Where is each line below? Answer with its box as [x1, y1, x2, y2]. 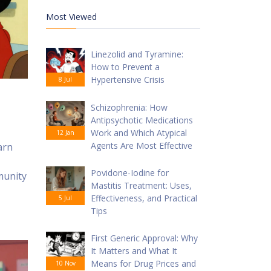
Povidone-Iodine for [91, 167, 169, 178]
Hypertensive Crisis [91, 74, 165, 85]
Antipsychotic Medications [91, 114, 193, 126]
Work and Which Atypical [91, 127, 187, 139]
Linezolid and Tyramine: [91, 48, 183, 60]
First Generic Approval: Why [91, 232, 198, 244]
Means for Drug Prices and [91, 258, 196, 269]
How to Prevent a [91, 61, 160, 73]
